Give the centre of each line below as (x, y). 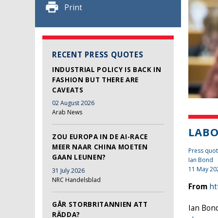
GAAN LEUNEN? (79, 157)
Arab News (67, 112)
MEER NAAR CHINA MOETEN (100, 147)
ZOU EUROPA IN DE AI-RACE (100, 137)
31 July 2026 (68, 170)
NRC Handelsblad (76, 180)
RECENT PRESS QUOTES (98, 54)
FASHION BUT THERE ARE (95, 80)
